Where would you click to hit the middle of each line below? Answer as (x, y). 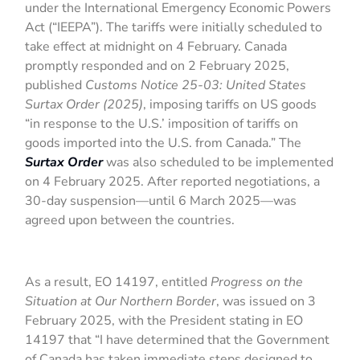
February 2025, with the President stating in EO (164, 321)
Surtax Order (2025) (84, 105)
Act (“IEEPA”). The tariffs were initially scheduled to (174, 28)
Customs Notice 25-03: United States (196, 86)
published (55, 86)
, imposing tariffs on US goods (230, 105)
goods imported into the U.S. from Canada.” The (164, 143)
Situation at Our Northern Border (121, 302)
